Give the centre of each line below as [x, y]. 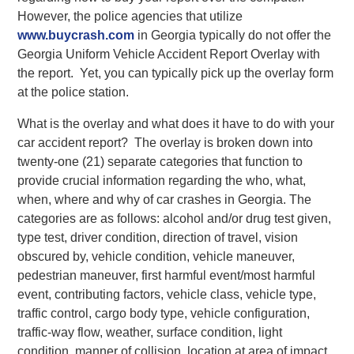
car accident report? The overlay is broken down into [166, 142]
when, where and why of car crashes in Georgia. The [165, 199]
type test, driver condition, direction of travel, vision [158, 237]
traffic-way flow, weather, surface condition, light [150, 332]
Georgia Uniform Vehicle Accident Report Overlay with [169, 54]
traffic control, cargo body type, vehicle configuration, [164, 313]
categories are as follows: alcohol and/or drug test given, [175, 218]
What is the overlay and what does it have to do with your [176, 123]
